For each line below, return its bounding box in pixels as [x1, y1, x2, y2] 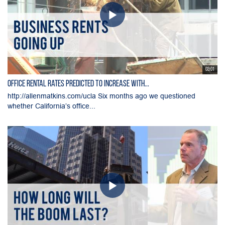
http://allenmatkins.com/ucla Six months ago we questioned [8, 91, 195, 100]
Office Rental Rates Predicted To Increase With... [8, 79, 149, 89]
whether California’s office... [8, 101, 95, 110]
